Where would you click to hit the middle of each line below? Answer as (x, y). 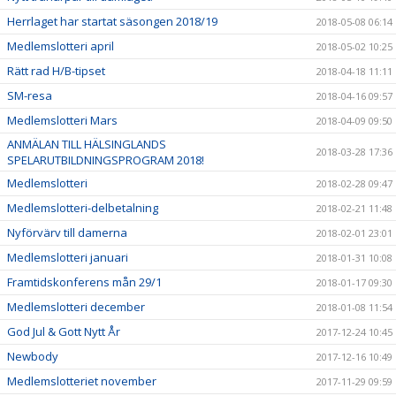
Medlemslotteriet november (82, 381)
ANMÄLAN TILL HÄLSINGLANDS (87, 144)
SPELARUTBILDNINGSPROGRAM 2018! (106, 160)
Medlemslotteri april (61, 46)
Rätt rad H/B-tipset (56, 71)
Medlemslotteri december (76, 307)
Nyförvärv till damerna (67, 232)
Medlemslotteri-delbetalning (83, 208)
